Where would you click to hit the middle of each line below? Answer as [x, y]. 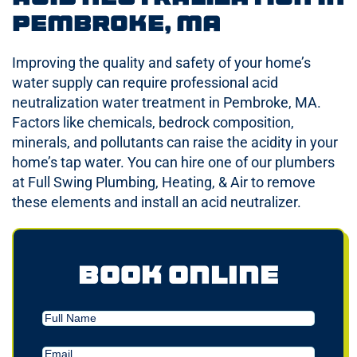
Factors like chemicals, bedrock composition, [153, 122]
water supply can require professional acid [145, 82]
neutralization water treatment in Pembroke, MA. [167, 102]
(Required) [94, 349]
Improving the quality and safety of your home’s [161, 62]
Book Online [178, 274]
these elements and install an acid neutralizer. [157, 202]
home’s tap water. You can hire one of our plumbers [173, 162]
